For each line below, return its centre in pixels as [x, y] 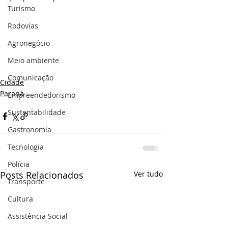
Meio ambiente [33, 60]
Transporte [26, 181]
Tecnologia [26, 147]
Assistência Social [38, 216]
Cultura [20, 199]
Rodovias [23, 26]
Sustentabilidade [37, 112]
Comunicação [31, 78]
